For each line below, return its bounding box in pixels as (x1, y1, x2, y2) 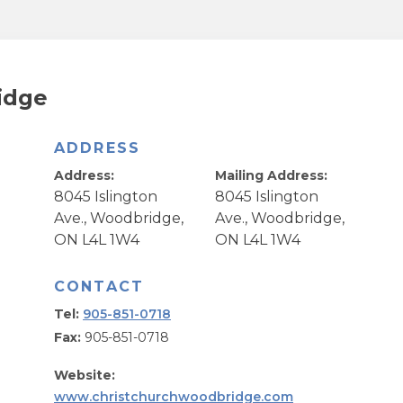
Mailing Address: (215, 167, 327, 184)
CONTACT (54, 278, 144, 295)
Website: (54, 367, 115, 383)
